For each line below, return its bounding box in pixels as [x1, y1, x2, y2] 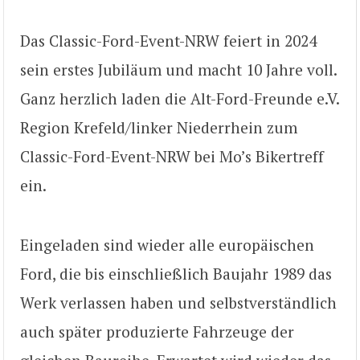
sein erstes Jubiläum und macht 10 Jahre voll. [20, 59, 337, 80]
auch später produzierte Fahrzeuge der [20, 321, 294, 342]
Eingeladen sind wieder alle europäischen [20, 235, 314, 256]
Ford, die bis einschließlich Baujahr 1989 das [20, 264, 332, 284]
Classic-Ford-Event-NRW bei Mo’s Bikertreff [20, 145, 324, 166]
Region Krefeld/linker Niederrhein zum [20, 117, 297, 137]
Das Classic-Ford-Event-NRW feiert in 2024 [20, 30, 317, 51]
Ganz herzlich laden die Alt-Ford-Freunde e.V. [20, 88, 339, 108]
